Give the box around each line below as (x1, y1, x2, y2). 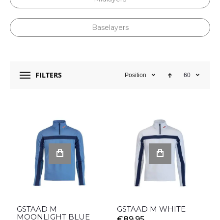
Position (125, 72, 146, 79)
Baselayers (91, 23, 129, 32)
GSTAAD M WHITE (117, 204, 186, 214)
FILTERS (35, 70, 62, 80)
